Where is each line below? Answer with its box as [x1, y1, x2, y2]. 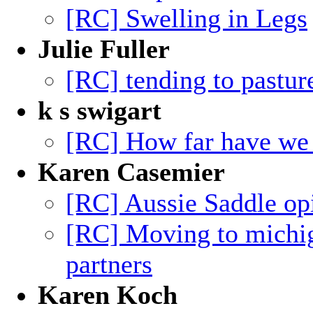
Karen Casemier [38, 157, 225, 187]
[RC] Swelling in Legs [66, 3, 307, 33]
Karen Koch [38, 280, 177, 310]
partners [66, 249, 152, 279]
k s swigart [38, 96, 161, 125]
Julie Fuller [38, 34, 170, 64]
